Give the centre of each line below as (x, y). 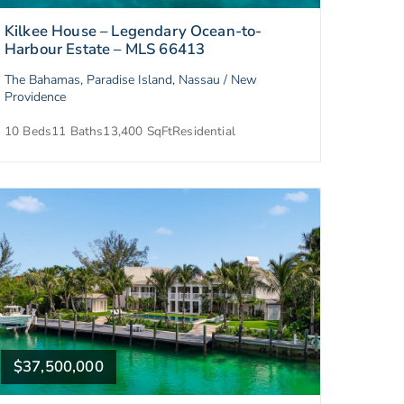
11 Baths (78, 132)
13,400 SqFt (138, 132)
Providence (35, 97)
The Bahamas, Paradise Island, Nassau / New (131, 80)
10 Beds (28, 132)
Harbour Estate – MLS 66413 (105, 50)
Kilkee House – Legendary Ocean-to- (133, 32)
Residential (204, 132)
